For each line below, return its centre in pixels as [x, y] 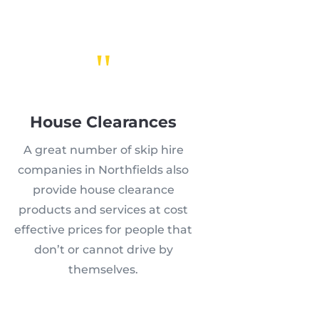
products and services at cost [104, 209]
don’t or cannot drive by [103, 249]
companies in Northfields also [104, 169]
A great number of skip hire [103, 150]
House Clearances [104, 122]
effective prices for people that [104, 229]
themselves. [104, 269]
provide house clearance [103, 189]
